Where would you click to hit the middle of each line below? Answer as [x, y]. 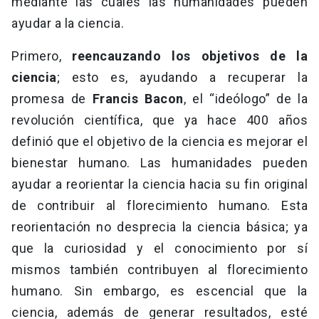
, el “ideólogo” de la [245, 99]
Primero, [42, 56]
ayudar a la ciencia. [68, 23]
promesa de [52, 99]
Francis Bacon [138, 99]
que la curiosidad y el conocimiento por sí [159, 249]
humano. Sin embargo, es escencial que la [159, 291]
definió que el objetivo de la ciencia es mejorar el [159, 142]
